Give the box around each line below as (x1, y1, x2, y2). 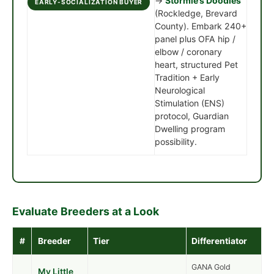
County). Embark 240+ (155, 21, 246, 32)
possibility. (155, 136, 197, 147)
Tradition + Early (155, 72, 220, 83)
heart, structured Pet (155, 59, 238, 70)
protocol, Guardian (155, 111, 229, 122)
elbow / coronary (155, 46, 222, 57)
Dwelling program (155, 124, 225, 135)
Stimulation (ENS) (155, 98, 224, 109)
